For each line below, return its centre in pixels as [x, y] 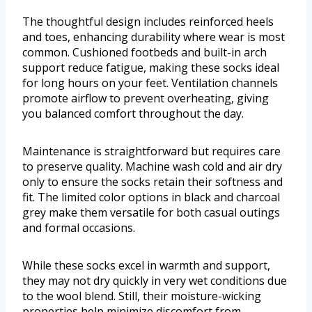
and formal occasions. [79, 228]
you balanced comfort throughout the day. [133, 114]
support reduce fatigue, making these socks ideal [151, 68]
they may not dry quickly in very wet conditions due [155, 281]
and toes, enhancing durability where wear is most [154, 37]
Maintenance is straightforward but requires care [151, 151]
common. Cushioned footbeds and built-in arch [145, 53]
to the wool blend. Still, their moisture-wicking [142, 296]
